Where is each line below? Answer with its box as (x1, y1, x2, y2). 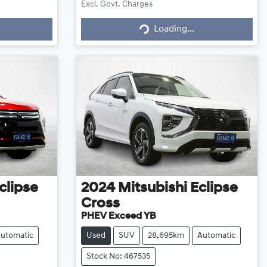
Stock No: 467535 (86, 252, 150, 261)
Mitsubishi (117, 181, 187, 195)
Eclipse (190, 181, 238, 195)
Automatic (197, 231, 235, 240)
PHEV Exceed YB (80, 211, 156, 221)
